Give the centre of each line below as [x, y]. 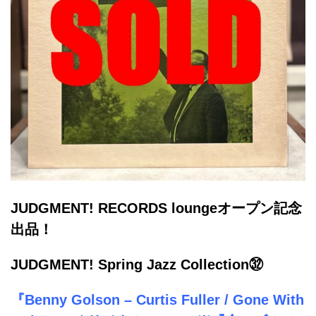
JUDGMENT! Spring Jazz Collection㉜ [137, 264]
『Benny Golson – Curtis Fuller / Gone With [157, 299]
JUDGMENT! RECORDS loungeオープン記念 [156, 208]
